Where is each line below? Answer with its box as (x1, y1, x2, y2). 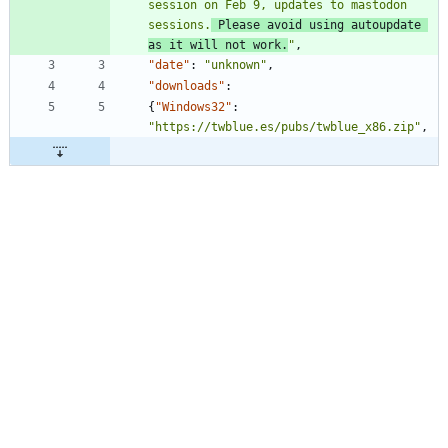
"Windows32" (155, 100, 232, 115)
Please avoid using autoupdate (211, 18, 421, 33)
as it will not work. (148, 38, 288, 53)
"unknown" (204, 58, 267, 73)
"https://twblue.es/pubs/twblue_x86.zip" (148, 120, 421, 135)
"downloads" (148, 79, 225, 94)
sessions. (148, 18, 211, 33)
